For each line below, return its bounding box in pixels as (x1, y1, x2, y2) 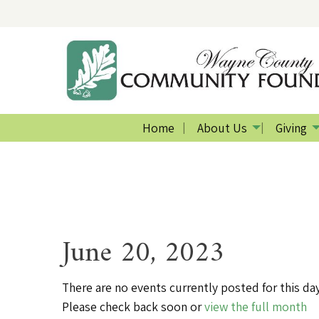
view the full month (204, 298, 307, 315)
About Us (197, 119, 247, 136)
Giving (275, 119, 307, 136)
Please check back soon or (62, 298, 204, 315)
